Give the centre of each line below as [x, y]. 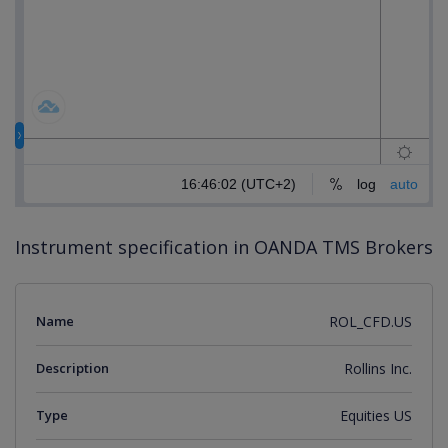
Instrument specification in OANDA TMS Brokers [224, 247]
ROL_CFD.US [370, 321]
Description [72, 368]
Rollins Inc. [378, 368]
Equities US [376, 415]
